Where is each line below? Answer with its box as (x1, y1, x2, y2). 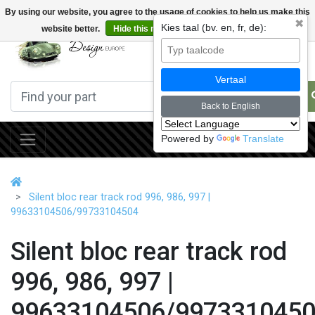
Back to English (201, 101, 260, 111)
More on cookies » (200, 24, 274, 34)
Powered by (161, 133, 217, 144)
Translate (243, 133, 284, 144)
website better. (41, 24, 102, 34)
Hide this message (112, 24, 188, 34)
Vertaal (215, 74, 246, 85)
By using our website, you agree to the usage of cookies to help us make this (5, 7, 310, 17)
